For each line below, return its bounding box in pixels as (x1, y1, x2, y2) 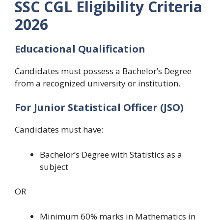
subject (40, 161, 68, 172)
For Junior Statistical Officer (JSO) (15, 101, 184, 114)
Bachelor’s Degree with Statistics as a (40, 148, 182, 160)
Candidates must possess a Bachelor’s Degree (15, 65, 192, 77)
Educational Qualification (15, 42, 145, 55)
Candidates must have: (15, 124, 103, 136)
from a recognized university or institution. (15, 77, 180, 89)
